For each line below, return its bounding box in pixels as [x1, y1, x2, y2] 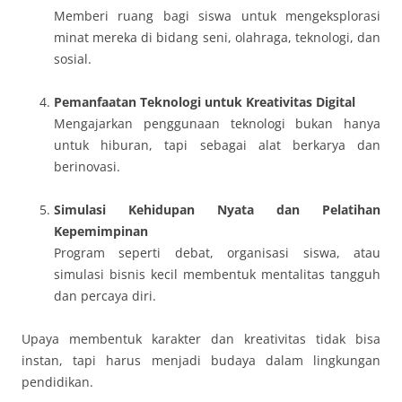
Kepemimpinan [54, 223, 148, 240]
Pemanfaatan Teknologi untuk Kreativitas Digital [54, 93, 355, 110]
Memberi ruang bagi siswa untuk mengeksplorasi [54, 7, 380, 24]
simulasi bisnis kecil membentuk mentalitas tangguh [54, 266, 380, 283]
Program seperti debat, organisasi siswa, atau [54, 244, 380, 261]
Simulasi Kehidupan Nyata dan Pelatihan [54, 201, 380, 218]
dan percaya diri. [54, 287, 156, 304]
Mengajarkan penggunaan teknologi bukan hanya [54, 115, 380, 132]
